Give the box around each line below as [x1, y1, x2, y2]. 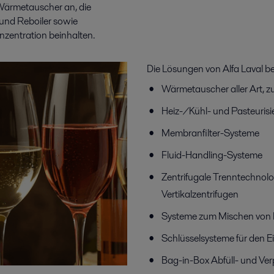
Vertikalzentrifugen [161, 187, 239, 201]
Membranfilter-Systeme [161, 126, 259, 140]
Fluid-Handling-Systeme [161, 148, 262, 162]
